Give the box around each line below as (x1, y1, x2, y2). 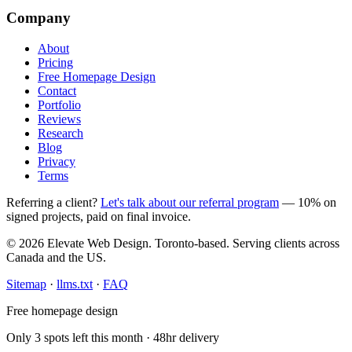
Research (38, 126, 83, 141)
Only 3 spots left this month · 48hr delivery (6, 331, 219, 345)
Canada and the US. (6, 251, 106, 265)
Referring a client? (6, 196, 97, 210)
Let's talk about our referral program (101, 196, 279, 210)
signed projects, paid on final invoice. (6, 210, 191, 224)
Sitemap (6, 277, 46, 291)
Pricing (38, 56, 73, 70)
